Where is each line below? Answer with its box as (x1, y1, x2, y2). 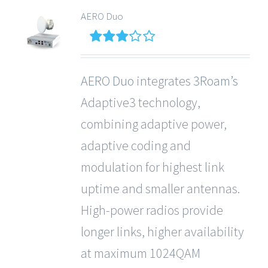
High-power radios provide (80, 202, 223, 218)
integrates (133, 72, 193, 89)
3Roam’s (193, 72, 238, 89)
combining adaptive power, (80, 115, 227, 132)
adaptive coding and (80, 137, 191, 154)
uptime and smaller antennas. (80, 180, 240, 197)
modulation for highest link (80, 159, 224, 175)
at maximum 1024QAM (80, 245, 200, 261)
